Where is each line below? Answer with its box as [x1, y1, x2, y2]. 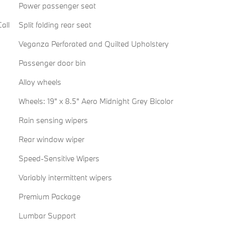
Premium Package [18, 191, 80, 202]
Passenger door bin [18, 58, 86, 68]
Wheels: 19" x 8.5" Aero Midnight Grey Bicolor [18, 96, 173, 106]
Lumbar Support [18, 210, 76, 221]
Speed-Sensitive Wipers [18, 153, 99, 164]
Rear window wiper [18, 134, 84, 145]
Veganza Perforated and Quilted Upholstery [18, 39, 169, 49]
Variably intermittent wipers [18, 172, 112, 183]
